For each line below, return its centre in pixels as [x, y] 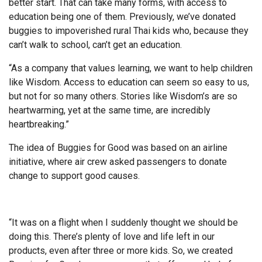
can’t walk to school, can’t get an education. [95, 45]
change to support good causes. [74, 176]
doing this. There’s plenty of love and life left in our [112, 237]
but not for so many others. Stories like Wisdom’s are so [123, 96]
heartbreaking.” [39, 124]
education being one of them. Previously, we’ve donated [122, 17]
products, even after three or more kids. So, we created [121, 251]
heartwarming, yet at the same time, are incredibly [110, 110]
